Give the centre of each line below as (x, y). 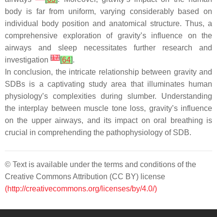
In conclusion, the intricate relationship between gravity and (108, 72)
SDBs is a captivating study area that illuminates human (108, 84)
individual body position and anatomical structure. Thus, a (108, 24)
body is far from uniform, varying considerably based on (108, 12)
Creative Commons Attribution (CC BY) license (85, 177)
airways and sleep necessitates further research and (108, 48)
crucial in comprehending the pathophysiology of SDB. (98, 133)
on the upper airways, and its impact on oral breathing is (108, 121)
